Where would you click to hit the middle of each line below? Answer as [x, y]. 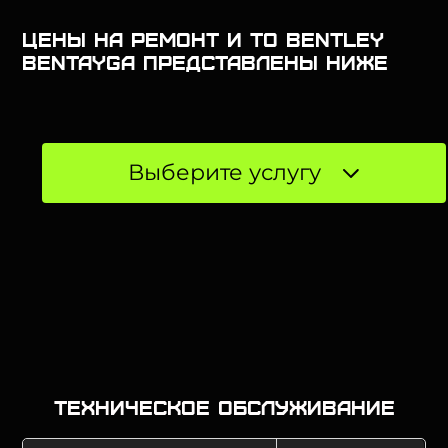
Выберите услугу [224, 172]
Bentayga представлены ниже [205, 61]
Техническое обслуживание [224, 406]
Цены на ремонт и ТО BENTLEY [203, 38]
